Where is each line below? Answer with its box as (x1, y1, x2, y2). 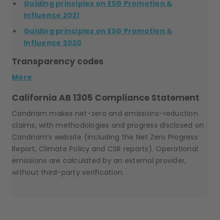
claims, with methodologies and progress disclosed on (12, 120, 204, 130)
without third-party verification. (12, 167, 124, 177)
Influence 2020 (24, 38, 82, 48)
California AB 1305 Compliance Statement (12, 92, 199, 104)
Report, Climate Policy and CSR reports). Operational (12, 144, 198, 154)
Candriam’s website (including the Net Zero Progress (12, 132, 198, 142)
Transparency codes (12, 55, 104, 67)
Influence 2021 (24, 10, 80, 20)
